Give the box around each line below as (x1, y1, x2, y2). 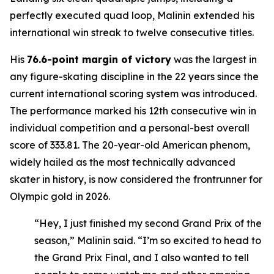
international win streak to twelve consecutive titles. (10, 26, 254, 39)
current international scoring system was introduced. (10, 87, 257, 100)
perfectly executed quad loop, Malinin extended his (10, 9, 254, 21)
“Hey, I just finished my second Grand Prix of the (34, 217, 262, 229)
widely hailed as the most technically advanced (10, 156, 235, 168)
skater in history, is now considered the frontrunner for (10, 173, 262, 185)
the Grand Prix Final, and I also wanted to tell (34, 251, 249, 264)
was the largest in (171, 53, 257, 65)
